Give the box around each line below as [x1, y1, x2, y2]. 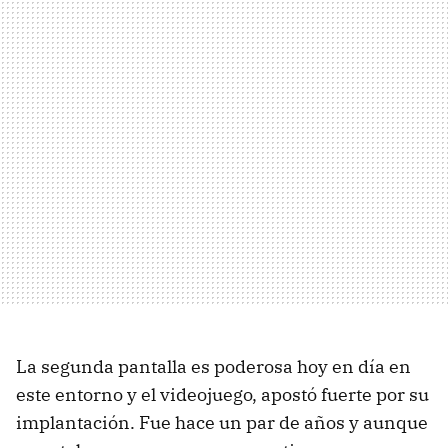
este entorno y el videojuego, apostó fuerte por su [16, 382, 429, 406]
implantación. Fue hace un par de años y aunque [16, 410, 428, 434]
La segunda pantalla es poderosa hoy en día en [16, 354, 411, 378]
